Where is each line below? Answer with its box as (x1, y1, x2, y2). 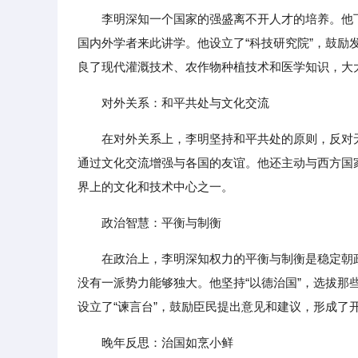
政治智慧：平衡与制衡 (101, 216, 221, 229)
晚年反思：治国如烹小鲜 (101, 336, 233, 349)
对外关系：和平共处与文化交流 (101, 96, 269, 109)
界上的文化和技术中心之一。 (78, 180, 233, 193)
